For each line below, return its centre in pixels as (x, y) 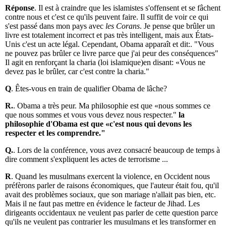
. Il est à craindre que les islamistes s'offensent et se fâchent (127, 8)
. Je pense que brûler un (177, 26)
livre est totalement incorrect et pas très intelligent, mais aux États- (109, 35)
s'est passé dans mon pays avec (55, 26)
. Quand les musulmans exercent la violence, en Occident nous (110, 177)
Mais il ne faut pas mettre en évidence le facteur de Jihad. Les (102, 204)
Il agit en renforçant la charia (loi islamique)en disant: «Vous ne (105, 63)
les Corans (123, 26)
